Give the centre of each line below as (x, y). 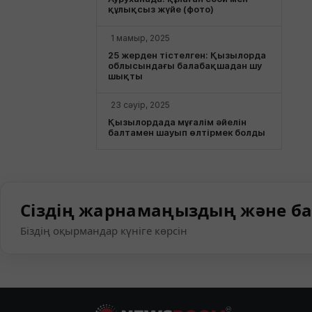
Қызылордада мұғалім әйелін (177, 123)
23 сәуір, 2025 (140, 105)
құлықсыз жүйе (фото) (161, 10)
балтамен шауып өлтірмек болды (187, 133)
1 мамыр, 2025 (140, 38)
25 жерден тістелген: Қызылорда (187, 56)
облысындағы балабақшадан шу (185, 66)
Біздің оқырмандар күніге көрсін (104, 231)
